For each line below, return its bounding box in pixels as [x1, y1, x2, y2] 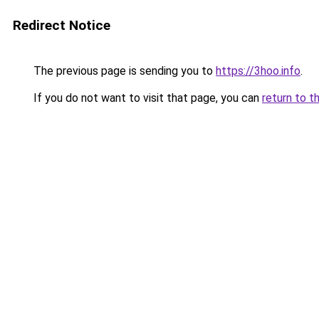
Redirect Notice [13, 17, 110, 33]
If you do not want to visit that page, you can [31, 91, 262, 105]
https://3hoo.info [216, 64, 300, 78]
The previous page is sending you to [31, 64, 216, 78]
